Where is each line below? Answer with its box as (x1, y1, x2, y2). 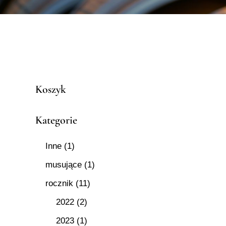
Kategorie (35, 113, 77, 127)
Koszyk (35, 82, 66, 96)
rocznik (45, 178, 74, 188)
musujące (45, 159, 82, 169)
